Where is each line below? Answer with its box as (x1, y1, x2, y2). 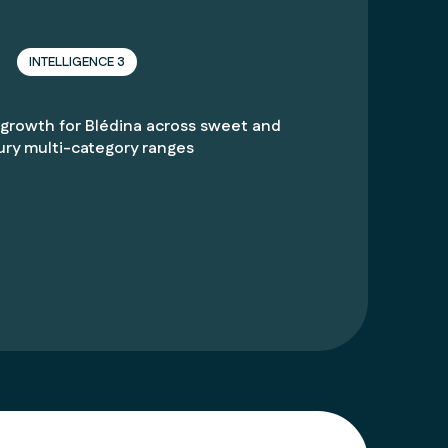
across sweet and (142, 115, 281, 138)
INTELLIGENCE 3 (29, 53, 125, 71)
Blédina (85, 115, 142, 138)
